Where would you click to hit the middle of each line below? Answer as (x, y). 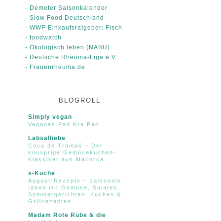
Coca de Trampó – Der (66, 146)
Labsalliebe (47, 138)
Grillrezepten (50, 202)
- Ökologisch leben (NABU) (68, 48)
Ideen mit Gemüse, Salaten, (74, 188)
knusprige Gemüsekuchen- (72, 153)
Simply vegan (50, 117)
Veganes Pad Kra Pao (64, 125)
